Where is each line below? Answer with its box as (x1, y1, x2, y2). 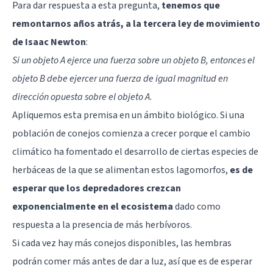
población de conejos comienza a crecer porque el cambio (12, 127, 250, 141)
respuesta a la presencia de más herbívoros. (12, 218, 192, 232)
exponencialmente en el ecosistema (12, 200, 173, 214)
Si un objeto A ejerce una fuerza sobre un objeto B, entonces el (12, 54, 255, 68)
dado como (173, 200, 221, 214)
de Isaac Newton (12, 35, 86, 49)
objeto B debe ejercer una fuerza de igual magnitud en (12, 72, 228, 86)
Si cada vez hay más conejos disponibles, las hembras (12, 236, 232, 250)
